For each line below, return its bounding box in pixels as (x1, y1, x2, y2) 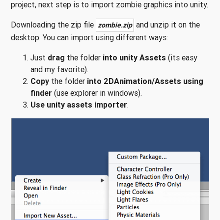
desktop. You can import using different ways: (11, 32, 168, 42)
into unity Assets (103, 52, 166, 62)
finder (30, 87, 52, 98)
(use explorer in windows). (52, 87, 142, 98)
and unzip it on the (134, 19, 200, 29)
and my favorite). (30, 64, 88, 74)
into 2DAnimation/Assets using (87, 76, 203, 86)
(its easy (166, 52, 197, 62)
